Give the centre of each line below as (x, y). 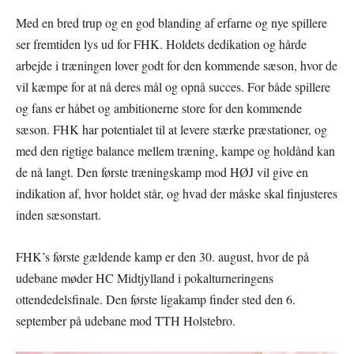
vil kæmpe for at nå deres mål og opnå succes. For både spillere (173, 86)
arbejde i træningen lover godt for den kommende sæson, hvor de (177, 65)
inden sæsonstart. (58, 214)
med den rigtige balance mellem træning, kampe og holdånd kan (175, 150)
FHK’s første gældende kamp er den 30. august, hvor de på (162, 256)
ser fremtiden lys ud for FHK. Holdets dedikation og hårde (161, 43)
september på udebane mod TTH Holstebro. (126, 320)
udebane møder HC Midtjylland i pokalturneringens (145, 277)
